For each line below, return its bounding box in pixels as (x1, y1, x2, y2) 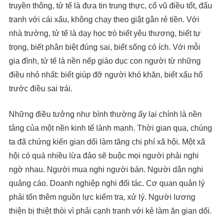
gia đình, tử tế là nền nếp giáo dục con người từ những (9, 57, 201, 66)
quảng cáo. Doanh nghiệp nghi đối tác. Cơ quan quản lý (9, 179, 205, 188)
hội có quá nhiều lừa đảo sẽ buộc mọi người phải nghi (9, 151, 199, 160)
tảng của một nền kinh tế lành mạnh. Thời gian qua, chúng (9, 124, 212, 133)
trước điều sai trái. (9, 84, 73, 93)
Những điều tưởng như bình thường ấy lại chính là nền (9, 110, 202, 119)
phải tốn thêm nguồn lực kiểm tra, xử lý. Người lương (9, 193, 195, 202)
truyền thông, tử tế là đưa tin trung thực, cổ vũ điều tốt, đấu (9, 1, 212, 10)
